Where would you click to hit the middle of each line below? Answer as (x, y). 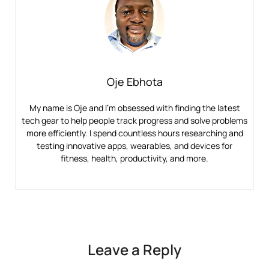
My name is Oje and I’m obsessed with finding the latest (134, 107)
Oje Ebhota (134, 81)
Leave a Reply (134, 249)
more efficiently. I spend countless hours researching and (134, 133)
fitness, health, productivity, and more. (134, 158)
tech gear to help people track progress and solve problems (134, 120)
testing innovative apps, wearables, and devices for (134, 145)
